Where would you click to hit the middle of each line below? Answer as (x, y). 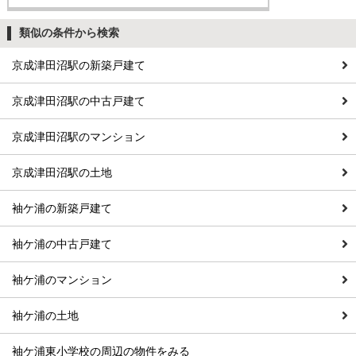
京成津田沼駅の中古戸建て (79, 101)
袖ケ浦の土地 (45, 316)
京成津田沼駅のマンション (79, 137)
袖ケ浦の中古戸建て (62, 244)
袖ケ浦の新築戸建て (62, 209)
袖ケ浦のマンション (62, 280)
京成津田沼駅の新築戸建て (79, 66)
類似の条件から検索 (69, 33)
